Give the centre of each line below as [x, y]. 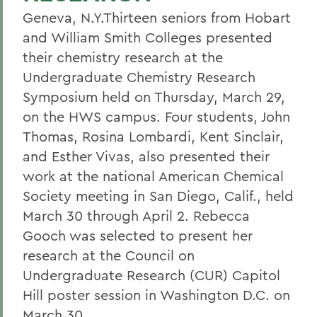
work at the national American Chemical [153, 176]
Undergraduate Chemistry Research [139, 77]
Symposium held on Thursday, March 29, [154, 97]
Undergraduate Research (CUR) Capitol [151, 275]
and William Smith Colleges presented [148, 37]
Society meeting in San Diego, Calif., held [158, 196]
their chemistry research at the [123, 57]
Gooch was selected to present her [138, 235]
